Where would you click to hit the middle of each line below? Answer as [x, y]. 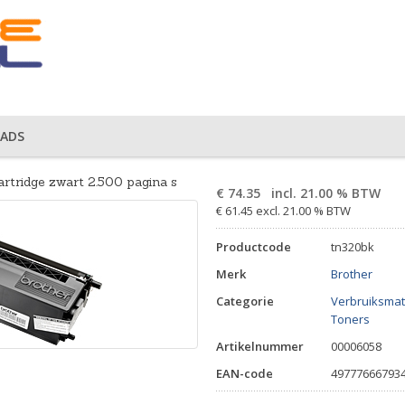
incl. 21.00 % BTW [324, 193]
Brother [352, 274]
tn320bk [353, 247]
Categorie [245, 301]
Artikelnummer [260, 346]
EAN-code [245, 373]
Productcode [254, 247]
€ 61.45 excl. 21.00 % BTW [283, 211]
